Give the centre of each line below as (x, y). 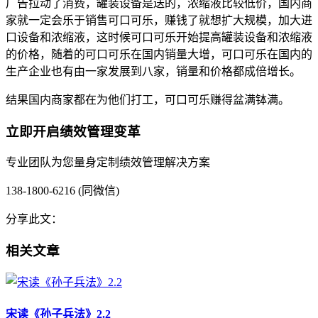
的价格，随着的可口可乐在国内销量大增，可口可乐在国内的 (159, 54)
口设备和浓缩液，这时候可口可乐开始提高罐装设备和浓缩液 (159, 37)
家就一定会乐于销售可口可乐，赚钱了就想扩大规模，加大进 (159, 20)
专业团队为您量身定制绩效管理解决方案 (108, 163)
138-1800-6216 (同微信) (62, 191)
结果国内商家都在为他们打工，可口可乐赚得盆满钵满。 (148, 99)
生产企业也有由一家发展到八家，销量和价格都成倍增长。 (153, 71)
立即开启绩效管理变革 (73, 131)
